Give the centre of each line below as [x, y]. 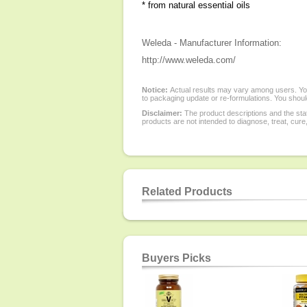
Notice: [156, 90]
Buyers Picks [176, 258]
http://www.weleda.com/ [189, 60]
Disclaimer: [162, 113]
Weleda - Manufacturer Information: [212, 43]
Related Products [187, 192]
